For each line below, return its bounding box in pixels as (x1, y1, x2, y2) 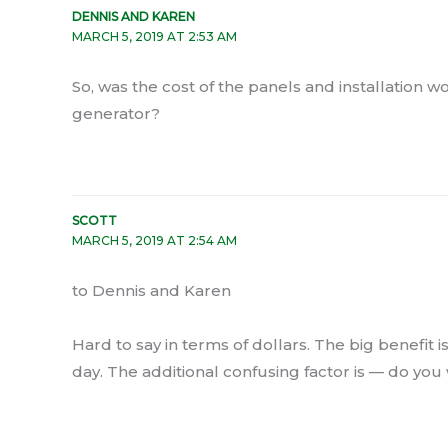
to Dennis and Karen (72, 281, 231, 301)
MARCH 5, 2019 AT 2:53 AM (72, 29, 237, 45)
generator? (72, 104, 160, 124)
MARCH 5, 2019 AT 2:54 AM (72, 233, 237, 249)
